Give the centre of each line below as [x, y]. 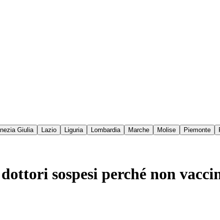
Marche [139, 130]
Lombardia [106, 130]
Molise [166, 130]
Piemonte [197, 130]
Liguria [74, 130]
